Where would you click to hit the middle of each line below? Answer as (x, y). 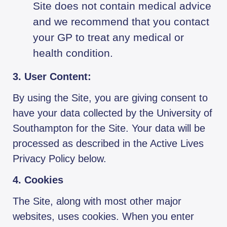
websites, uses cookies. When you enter (103, 217)
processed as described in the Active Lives (108, 144)
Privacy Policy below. (60, 159)
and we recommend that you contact (121, 22)
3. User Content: (52, 77)
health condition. (73, 53)
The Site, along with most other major (97, 201)
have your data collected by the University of (112, 113)
